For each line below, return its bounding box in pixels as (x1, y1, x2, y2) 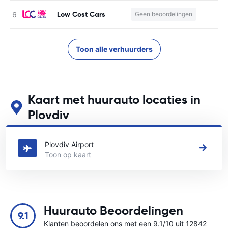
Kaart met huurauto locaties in (27, 92, 201, 107)
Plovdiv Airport (45, 140, 94, 149)
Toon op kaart (45, 150, 91, 159)
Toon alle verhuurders (75, 45, 153, 53)
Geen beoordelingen (135, 10, 192, 18)
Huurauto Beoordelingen (44, 203, 183, 218)
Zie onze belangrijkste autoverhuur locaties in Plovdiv (10, 124, 187, 132)
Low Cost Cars (57, 9, 105, 19)
